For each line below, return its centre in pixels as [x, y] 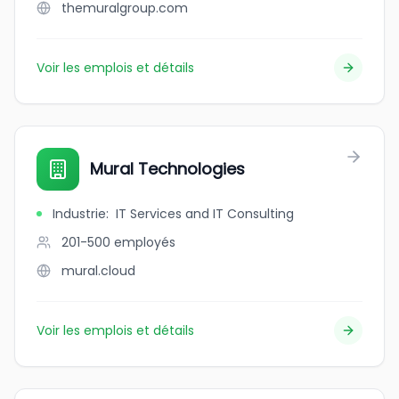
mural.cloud [98, 271]
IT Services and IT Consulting [205, 214]
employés [145, 242]
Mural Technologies [167, 169]
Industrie [79, 214]
